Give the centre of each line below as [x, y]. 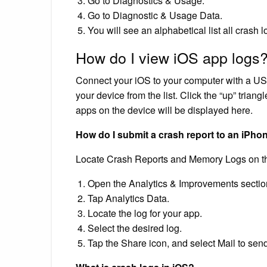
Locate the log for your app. [145, 213]
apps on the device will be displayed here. [164, 110]
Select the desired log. [135, 228]
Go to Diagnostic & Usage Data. [155, 15]
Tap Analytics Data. [128, 198]
